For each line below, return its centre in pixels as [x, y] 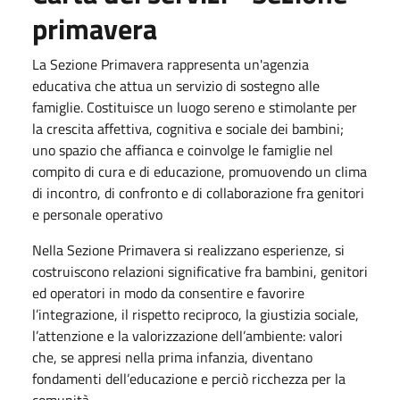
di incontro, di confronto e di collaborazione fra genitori [198, 192]
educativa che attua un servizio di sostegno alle [176, 85]
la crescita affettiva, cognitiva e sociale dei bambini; [188, 128]
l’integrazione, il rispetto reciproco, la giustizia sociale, [196, 314]
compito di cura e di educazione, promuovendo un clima [200, 171]
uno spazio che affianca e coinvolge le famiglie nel [183, 150]
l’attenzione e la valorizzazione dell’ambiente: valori [187, 335]
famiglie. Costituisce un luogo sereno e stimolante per [195, 107]
